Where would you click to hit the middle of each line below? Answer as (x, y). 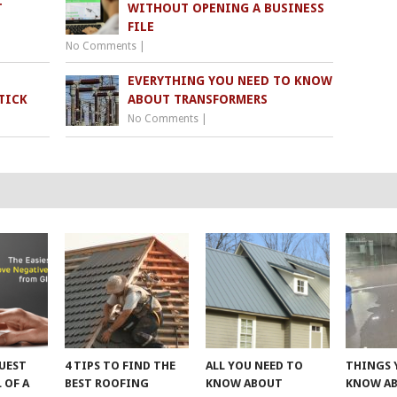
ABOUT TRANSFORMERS (198, 99)
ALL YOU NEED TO (254, 365)
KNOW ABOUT (244, 383)
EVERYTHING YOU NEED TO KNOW (230, 80)
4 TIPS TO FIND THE (121, 365)
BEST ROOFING (107, 383)
